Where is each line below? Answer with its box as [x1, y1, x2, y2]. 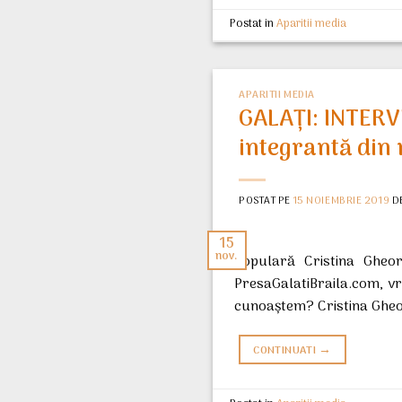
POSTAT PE [239, 193, 293, 210]
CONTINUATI [253, 342, 319, 361]
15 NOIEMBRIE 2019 [293, 193, 390, 210]
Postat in [230, 14, 277, 34]
